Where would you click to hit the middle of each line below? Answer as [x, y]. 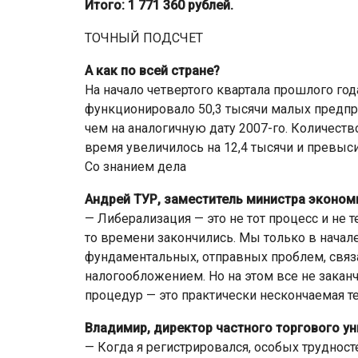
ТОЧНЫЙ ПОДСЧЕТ [144, 38]
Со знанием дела [135, 166]
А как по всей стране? [152, 70]
